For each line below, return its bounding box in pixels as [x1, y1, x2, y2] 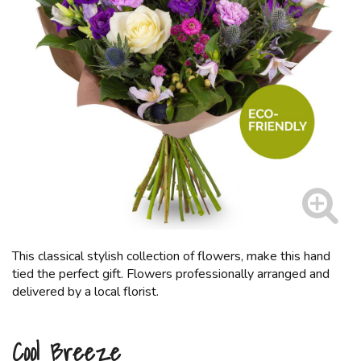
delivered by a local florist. [12, 283, 159, 301]
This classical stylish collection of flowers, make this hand [12, 247, 330, 265]
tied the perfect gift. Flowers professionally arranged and [12, 265, 330, 283]
